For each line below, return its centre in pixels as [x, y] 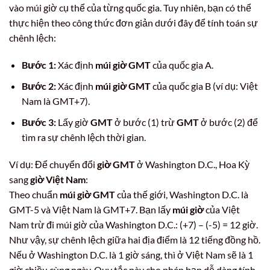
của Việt [222, 210]
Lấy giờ [73, 122]
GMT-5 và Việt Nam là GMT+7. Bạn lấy [91, 210]
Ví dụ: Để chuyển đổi [53, 165]
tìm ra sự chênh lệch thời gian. [83, 137]
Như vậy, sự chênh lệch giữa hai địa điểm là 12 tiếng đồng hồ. [135, 240]
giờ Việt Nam [58, 180]
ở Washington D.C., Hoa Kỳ [192, 165]
